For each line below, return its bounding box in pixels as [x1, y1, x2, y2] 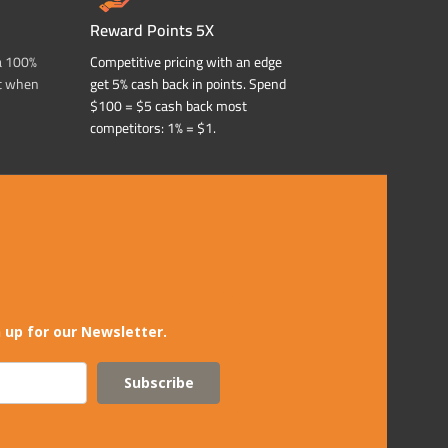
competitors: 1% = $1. [90, 115, 216, 142]
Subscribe [123, 372, 194, 392]
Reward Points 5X [90, 15, 214, 46]
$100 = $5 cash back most [90, 93, 247, 120]
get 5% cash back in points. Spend [90, 71, 286, 98]
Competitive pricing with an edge [90, 49, 282, 76]
